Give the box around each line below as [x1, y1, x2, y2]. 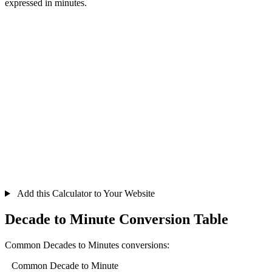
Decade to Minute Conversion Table [5, 211, 228, 227]
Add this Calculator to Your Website [15, 188, 155, 199]
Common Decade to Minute [12, 260, 118, 271]
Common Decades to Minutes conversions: [5, 239, 169, 250]
